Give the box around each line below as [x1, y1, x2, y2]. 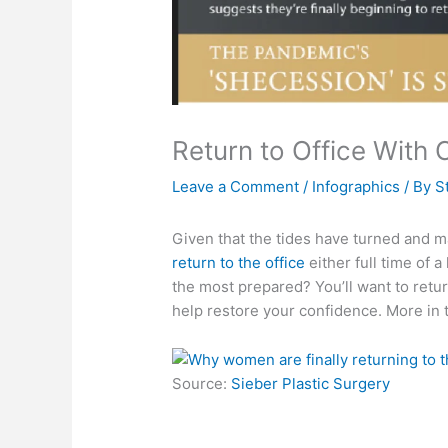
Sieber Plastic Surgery [231, 374, 391, 394]
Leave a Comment [172, 177, 300, 197]
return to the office [172, 253, 306, 273]
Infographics [312, 177, 401, 197]
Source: [172, 374, 232, 394]
